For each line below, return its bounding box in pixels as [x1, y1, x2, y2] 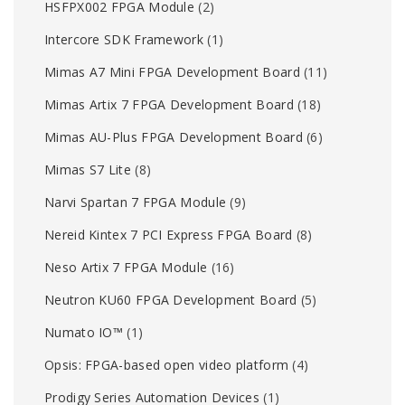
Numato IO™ [44, 323, 124, 341]
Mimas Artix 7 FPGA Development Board [44, 95, 294, 113]
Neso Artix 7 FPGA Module [44, 258, 208, 276]
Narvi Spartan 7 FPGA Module [44, 193, 227, 211]
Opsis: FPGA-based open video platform [44, 355, 289, 373]
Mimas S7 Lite [44, 160, 131, 178]
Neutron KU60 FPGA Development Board [44, 290, 297, 308]
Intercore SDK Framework [44, 30, 203, 48]
